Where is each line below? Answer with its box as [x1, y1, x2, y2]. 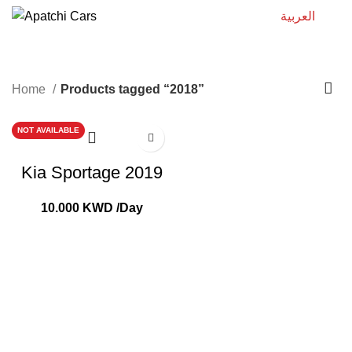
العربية [280, 6, 315, 24]
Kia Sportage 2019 [21, 163, 163, 183]
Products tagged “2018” [60, 82, 204, 96]
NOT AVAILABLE [17, 126, 79, 135]
